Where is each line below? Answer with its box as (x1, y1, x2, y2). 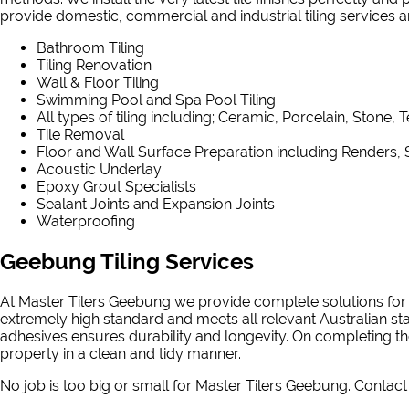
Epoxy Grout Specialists (37, 178, 196, 196)
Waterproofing (37, 213, 135, 231)
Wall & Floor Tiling (37, 74, 159, 92)
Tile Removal (37, 126, 124, 144)
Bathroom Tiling (37, 39, 144, 58)
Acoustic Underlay (37, 161, 162, 179)
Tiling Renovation (37, 57, 152, 75)
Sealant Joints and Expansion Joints (37, 195, 275, 214)
